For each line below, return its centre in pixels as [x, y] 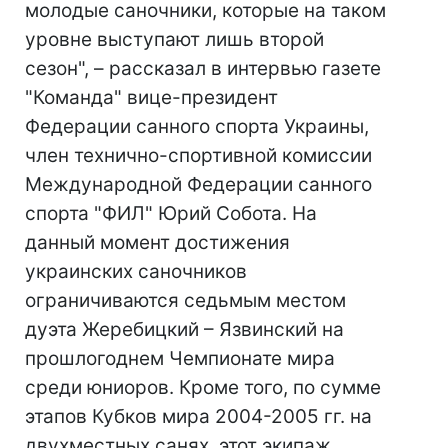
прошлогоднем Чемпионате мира [180, 358]
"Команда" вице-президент [151, 97]
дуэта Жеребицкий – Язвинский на [184, 329]
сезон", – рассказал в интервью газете [203, 68]
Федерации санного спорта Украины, [197, 126]
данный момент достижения [157, 242]
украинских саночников [136, 271]
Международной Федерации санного [198, 184]
